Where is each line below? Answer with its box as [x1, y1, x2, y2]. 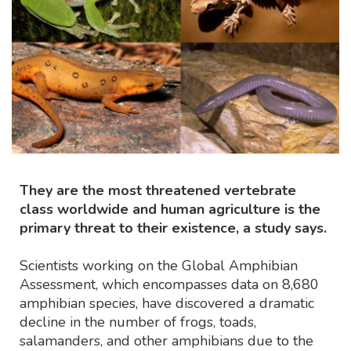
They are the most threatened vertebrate [20, 180, 296, 200]
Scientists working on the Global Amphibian [20, 255, 298, 275]
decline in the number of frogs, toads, [20, 312, 256, 331]
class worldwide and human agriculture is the [20, 199, 320, 219]
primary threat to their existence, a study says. [20, 218, 327, 237]
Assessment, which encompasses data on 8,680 [20, 274, 319, 294]
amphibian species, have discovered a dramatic [20, 293, 314, 313]
